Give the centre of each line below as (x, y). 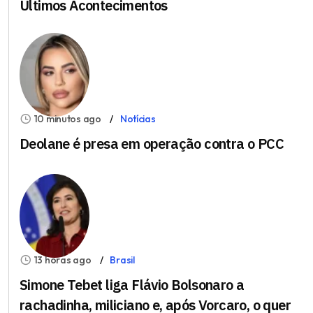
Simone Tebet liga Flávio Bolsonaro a (132, 284)
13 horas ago (63, 260)
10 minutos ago (67, 118)
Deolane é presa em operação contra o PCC (152, 143)
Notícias (138, 118)
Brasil (122, 260)
